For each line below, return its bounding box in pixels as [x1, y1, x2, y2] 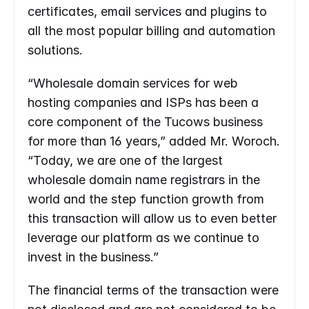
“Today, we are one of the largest [28, 153, 223, 168]
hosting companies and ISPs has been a [28, 95, 259, 110]
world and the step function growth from [28, 192, 264, 206]
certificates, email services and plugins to [28, 4, 267, 19]
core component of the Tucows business [28, 114, 263, 129]
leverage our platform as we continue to [28, 230, 259, 245]
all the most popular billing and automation [28, 23, 275, 38]
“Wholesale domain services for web [28, 76, 238, 90]
